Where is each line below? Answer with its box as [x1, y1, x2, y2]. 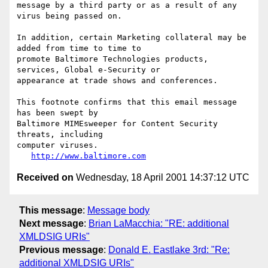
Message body [87, 205, 150, 215]
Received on [17, 172, 74, 183]
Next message [19, 218, 84, 229]
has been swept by [17, 108, 98, 118]
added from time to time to [17, 44, 141, 53]
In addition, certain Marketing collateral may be [17, 33, 246, 42]
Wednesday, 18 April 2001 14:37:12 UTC [74, 172, 249, 183]
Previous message [19, 244, 103, 255]
